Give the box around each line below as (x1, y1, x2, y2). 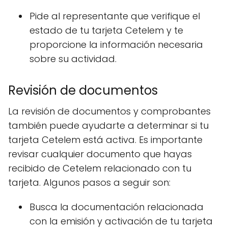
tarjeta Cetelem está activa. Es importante (8, 133, 203, 147)
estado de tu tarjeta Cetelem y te (30, 24, 183, 37)
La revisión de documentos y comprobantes (8, 105, 211, 118)
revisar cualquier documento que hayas (8, 148, 192, 161)
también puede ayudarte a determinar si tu (8, 119, 209, 132)
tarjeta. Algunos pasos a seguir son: (8, 176, 170, 189)
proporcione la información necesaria (30, 38, 203, 51)
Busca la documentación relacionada (30, 201, 204, 214)
